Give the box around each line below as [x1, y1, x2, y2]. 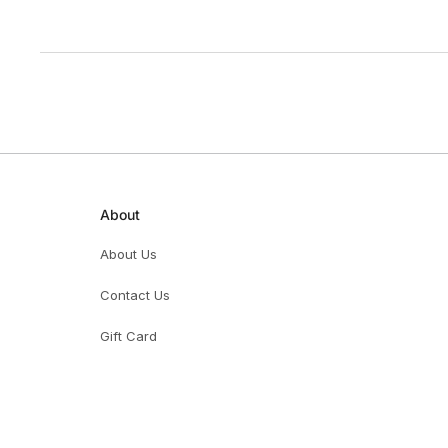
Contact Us [100, 286, 170, 303]
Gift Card [100, 327, 157, 344]
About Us [100, 245, 157, 262]
